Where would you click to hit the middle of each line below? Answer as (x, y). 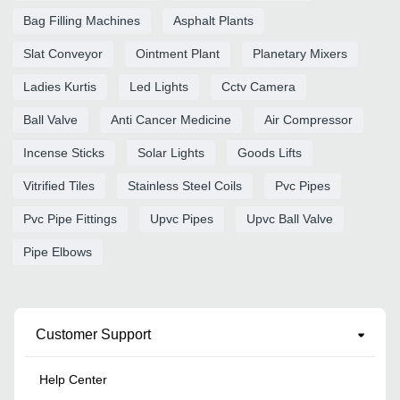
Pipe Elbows (58, 251)
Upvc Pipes (182, 218)
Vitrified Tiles (59, 185)
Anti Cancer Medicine (171, 119)
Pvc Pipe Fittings (70, 218)
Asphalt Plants (213, 20)
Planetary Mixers (300, 53)
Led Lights (159, 86)
